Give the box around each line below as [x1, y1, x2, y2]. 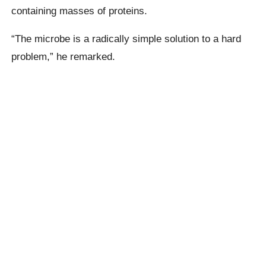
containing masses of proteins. [11, 4, 148, 17]
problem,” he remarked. [11, 50, 116, 62]
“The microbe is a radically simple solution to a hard [11, 32, 242, 45]
